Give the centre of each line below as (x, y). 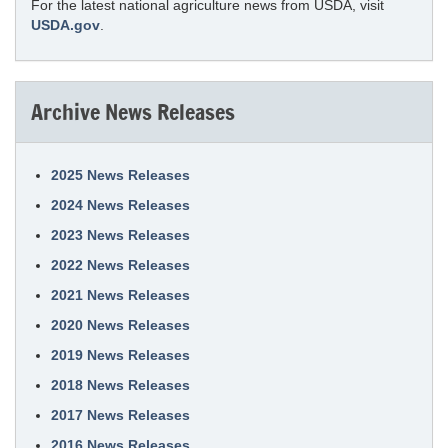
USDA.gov (65, 25)
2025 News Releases (120, 175)
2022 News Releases (120, 265)
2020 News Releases (120, 325)
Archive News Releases (133, 111)
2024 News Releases (120, 205)
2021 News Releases (120, 295)
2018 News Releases (120, 385)
